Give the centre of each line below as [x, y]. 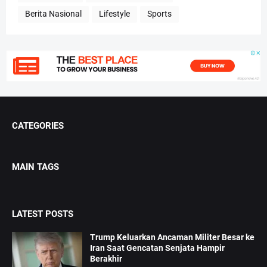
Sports [159, 14]
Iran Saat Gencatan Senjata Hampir [157, 248]
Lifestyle [114, 14]
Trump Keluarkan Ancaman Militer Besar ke [172, 237]
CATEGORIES [38, 125]
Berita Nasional [53, 14]
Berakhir [106, 258]
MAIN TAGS [35, 167]
